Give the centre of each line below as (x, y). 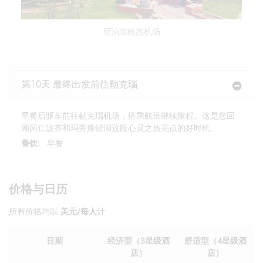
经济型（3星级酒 (138, 240)
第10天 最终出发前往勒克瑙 (79, 84)
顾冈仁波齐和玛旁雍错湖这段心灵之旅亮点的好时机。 (120, 127)
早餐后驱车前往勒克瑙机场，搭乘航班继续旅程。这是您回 (128, 115)
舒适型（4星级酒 (215, 240)
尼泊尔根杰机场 (131, 31)
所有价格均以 (35, 211)
